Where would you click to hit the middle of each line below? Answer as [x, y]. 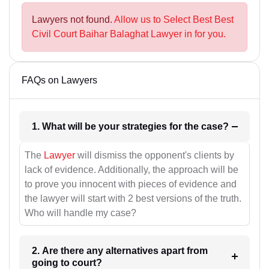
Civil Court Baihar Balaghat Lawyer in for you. [129, 34]
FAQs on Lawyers [59, 80]
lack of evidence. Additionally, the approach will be [131, 169]
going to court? [67, 262]
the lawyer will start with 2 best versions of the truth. [133, 198]
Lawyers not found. [73, 20]
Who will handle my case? [80, 213]
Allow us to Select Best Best [174, 20]
